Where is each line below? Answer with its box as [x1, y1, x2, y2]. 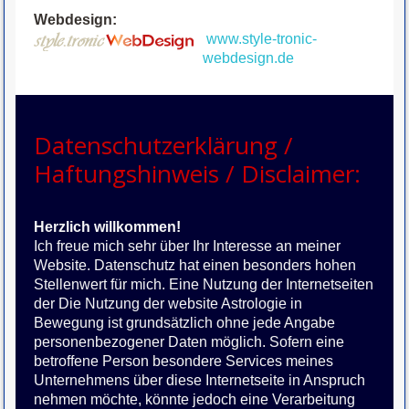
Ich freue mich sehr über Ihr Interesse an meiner [34, 238, 341, 255]
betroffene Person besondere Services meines [34, 353, 334, 370]
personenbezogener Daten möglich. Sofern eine [34, 334, 345, 351]
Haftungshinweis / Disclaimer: [34, 157, 362, 191]
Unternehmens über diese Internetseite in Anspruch [34, 372, 366, 389]
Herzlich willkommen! [34, 219, 182, 236]
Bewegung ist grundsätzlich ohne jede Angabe [34, 315, 336, 331]
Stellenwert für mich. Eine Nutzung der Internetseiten [34, 277, 374, 293]
